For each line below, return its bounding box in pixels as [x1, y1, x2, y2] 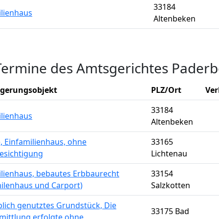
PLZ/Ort [151, 85, 181, 95]
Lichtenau [151, 148, 187, 159]
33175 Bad [151, 206, 189, 217]
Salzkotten [151, 180, 190, 191]
